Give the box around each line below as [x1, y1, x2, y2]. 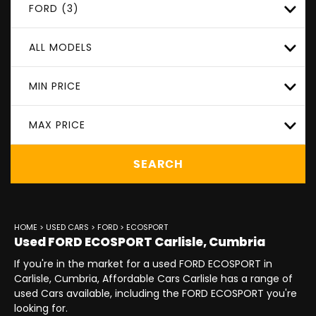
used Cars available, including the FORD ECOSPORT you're [14, 286, 297, 300]
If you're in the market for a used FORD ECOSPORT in [14, 257, 272, 271]
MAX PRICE [29, 118, 85, 132]
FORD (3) [29, 1, 79, 16]
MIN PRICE [29, 79, 81, 93]
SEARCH [133, 158, 183, 170]
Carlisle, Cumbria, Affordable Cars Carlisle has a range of [14, 272, 293, 286]
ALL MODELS [29, 40, 92, 54]
